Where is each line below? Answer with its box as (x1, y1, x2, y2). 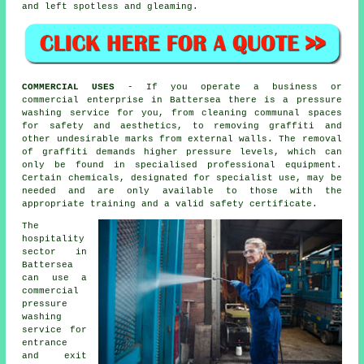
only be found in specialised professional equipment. (22, 160, 342, 171)
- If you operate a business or (115, 82, 342, 93)
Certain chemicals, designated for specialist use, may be (22, 173, 342, 184)
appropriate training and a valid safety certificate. (22, 199, 318, 210)
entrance (22, 338, 68, 349)
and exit (22, 351, 87, 362)
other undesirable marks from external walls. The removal (22, 134, 342, 145)
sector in (22, 247, 87, 258)
